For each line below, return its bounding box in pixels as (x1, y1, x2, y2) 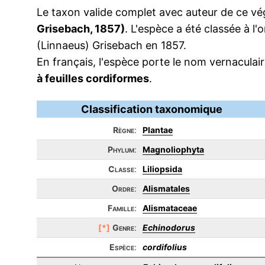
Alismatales (143, 183, 190, 193)
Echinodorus (143, 222, 195, 232)
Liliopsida (143, 164, 182, 174)
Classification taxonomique (80, 103, 222, 115)
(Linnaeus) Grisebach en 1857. (37, 39, 186, 51)
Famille (108, 203, 134, 213)
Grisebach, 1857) (37, 22, 125, 35)
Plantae (143, 125, 173, 135)
